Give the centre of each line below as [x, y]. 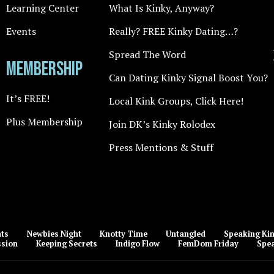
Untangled [185, 234]
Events [21, 31]
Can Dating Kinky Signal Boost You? [188, 78]
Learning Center [43, 8]
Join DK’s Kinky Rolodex [162, 124]
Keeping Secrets [66, 244]
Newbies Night [54, 234]
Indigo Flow [137, 244]
